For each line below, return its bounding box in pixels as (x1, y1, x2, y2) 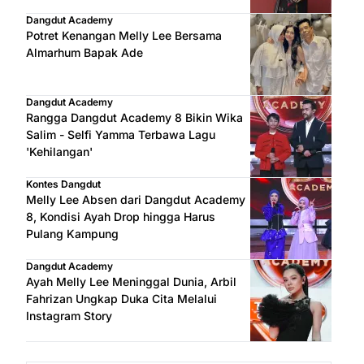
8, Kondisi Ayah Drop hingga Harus (26, 209, 215, 223)
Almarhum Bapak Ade (26, 45, 143, 59)
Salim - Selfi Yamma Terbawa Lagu (26, 127, 215, 141)
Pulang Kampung (26, 226, 119, 240)
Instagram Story (26, 308, 112, 323)
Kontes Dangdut (26, 177, 101, 190)
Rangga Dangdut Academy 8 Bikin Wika (26, 110, 243, 124)
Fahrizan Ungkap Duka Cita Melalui (26, 291, 217, 305)
